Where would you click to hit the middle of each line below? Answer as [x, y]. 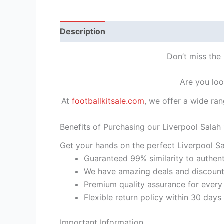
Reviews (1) [139, 31]
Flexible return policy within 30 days [153, 197]
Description [83, 31]
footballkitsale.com [108, 101]
